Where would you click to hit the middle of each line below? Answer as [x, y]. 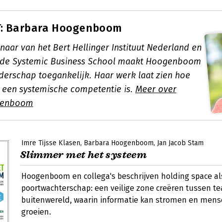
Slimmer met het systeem [84, 155]
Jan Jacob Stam [180, 143]
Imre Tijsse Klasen [51, 143]
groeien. [36, 212]
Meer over [156, 89]
